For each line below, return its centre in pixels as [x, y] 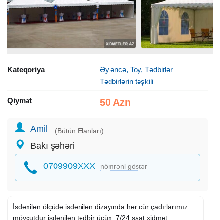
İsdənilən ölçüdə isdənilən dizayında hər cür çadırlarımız [100, 207]
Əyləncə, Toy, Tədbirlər [136, 70]
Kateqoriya [26, 70]
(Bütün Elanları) [79, 131]
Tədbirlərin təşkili [126, 82]
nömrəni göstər [124, 167]
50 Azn [115, 102]
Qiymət [20, 101]
